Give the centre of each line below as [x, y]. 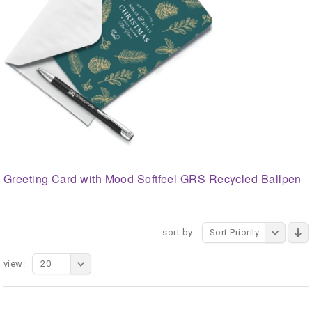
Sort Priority [235, 232]
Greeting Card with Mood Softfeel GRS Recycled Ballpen [153, 178]
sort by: [179, 232]
